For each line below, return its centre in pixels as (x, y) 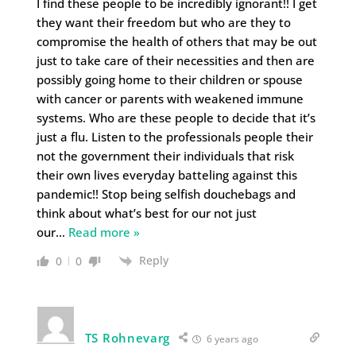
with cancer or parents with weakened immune (170, 99)
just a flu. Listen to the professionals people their (174, 137)
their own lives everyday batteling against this (166, 175)
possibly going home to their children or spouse (169, 80)
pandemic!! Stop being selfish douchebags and (166, 194)
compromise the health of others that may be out (176, 42)
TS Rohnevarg (128, 338)
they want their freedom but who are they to (163, 23)
